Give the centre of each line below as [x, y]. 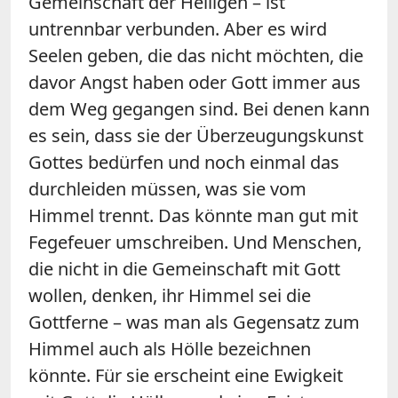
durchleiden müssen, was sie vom [167, 188]
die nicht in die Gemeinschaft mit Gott [184, 268]
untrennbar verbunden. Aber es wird [178, 28]
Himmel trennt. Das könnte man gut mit [193, 215]
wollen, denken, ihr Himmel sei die [170, 295]
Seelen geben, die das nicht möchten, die [196, 55]
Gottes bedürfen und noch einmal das [184, 162]
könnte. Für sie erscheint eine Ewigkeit [186, 375]
